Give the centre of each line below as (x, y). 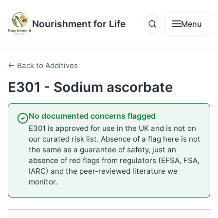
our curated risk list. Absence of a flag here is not (114, 139)
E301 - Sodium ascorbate (91, 87)
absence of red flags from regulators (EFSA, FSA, (114, 160)
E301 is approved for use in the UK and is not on (112, 128)
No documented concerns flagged (92, 116)
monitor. (43, 182)
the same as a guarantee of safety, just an (102, 149)
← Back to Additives (43, 65)
